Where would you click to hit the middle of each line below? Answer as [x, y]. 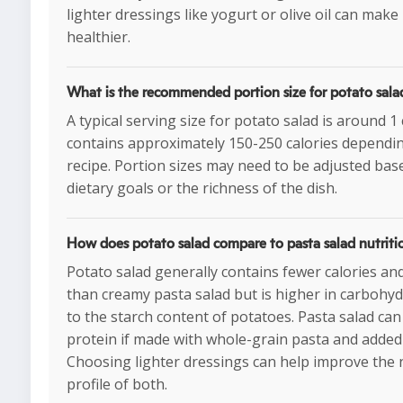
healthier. [99, 37]
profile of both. [117, 385]
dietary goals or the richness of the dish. [202, 188]
